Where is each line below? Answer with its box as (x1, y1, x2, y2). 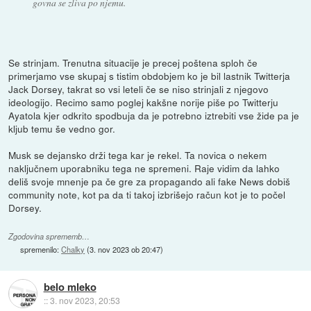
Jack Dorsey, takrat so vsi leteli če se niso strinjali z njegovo (8, 81, 269, 96)
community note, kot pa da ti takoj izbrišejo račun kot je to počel (8, 187, 286, 201)
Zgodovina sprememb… (8, 230, 90, 242)
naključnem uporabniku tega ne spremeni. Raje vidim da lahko (8, 160, 280, 175)
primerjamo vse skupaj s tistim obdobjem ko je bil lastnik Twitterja (8, 68, 291, 83)
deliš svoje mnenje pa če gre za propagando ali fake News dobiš (8, 174, 291, 188)
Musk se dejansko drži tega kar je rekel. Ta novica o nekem (8, 147, 267, 162)
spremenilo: (20, 243, 62, 255)
